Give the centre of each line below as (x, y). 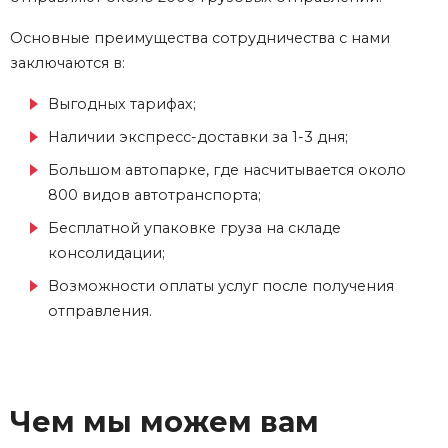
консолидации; (106, 253)
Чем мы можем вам (164, 422)
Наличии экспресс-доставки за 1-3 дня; (198, 137)
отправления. (100, 311)
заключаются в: (67, 63)
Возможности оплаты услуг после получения (221, 286)
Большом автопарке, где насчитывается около (227, 170)
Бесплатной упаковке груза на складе (194, 228)
